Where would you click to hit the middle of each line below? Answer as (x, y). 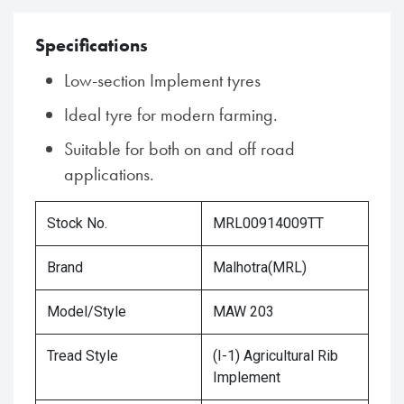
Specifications (92, 46)
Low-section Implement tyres (162, 81)
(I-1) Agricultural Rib (275, 356)
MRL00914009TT (268, 224)
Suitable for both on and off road (179, 149)
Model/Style (87, 312)
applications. (109, 174)
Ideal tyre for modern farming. (171, 115)
